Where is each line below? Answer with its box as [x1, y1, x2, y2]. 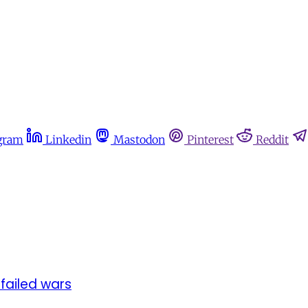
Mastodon [113, 133, 165, 146]
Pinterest [187, 133, 234, 146]
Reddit [256, 133, 289, 146]
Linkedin [45, 133, 91, 146]
